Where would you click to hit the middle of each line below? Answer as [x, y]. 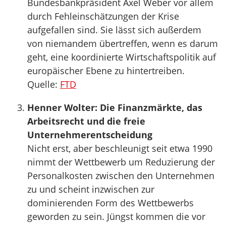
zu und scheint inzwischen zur [91, 189]
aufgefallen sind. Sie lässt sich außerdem [114, 30]
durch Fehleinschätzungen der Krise [103, 16]
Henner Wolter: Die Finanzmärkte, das [115, 107]
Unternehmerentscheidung [90, 135]
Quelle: [44, 84]
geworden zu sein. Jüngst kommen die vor [116, 216]
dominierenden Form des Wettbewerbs [110, 203]
